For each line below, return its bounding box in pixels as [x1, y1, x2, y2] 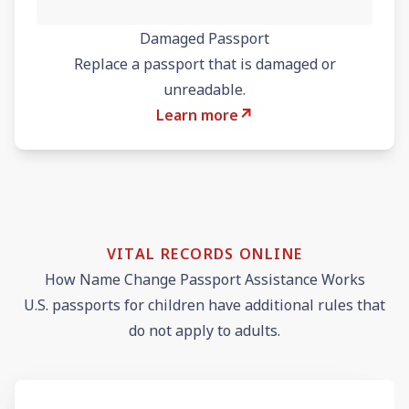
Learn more [155, 104, 238, 125]
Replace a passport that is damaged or [73, 53, 336, 74]
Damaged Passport [140, 27, 269, 48]
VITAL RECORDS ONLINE [106, 243, 303, 264]
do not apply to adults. [129, 320, 280, 341]
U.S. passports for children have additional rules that [24, 294, 385, 315]
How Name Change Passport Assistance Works [44, 268, 365, 289]
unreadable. [163, 79, 246, 100]
